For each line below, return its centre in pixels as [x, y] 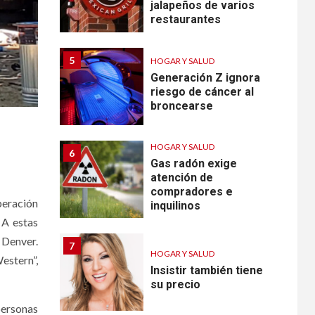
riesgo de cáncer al [202, 92]
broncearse [182, 106]
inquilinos [176, 206]
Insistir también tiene [207, 271]
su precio [176, 285]
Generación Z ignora [206, 78]
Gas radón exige [194, 164]
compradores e [192, 192]
